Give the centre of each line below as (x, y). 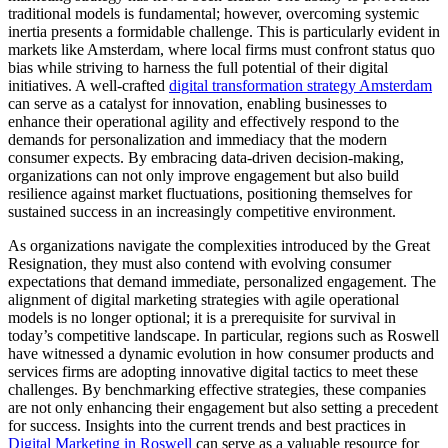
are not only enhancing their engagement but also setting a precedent (223, 408)
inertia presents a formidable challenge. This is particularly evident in (224, 32)
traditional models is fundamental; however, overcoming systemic (213, 14)
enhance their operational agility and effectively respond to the (203, 122)
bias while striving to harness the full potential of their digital (198, 68)
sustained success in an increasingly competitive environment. (202, 212)
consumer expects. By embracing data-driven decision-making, (206, 158)
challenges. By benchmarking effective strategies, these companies (217, 390)
